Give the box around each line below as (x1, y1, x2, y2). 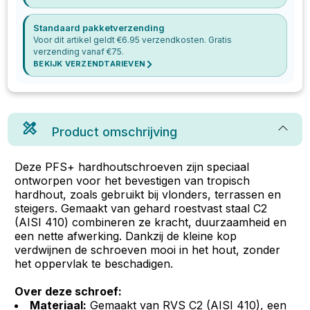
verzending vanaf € (33, 46, 112, 57)
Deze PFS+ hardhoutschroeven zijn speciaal (15, 160, 250, 174)
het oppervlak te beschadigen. (15, 257, 174, 271)
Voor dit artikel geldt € (33, 35, 122, 45)
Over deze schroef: (15, 284, 122, 298)
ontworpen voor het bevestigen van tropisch (15, 174, 250, 188)
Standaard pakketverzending (33, 22, 165, 33)
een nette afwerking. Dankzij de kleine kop (15, 229, 237, 243)
